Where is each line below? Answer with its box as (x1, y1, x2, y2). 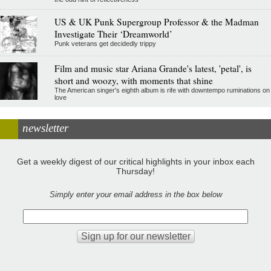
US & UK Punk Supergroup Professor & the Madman (54, 15, 259, 28)
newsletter (22, 121, 68, 134)
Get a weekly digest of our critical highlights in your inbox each (16, 157, 255, 167)
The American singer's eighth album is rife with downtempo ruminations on (54, 86, 270, 94)
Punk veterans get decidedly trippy (54, 39, 156, 47)
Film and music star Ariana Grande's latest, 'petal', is (54, 62, 252, 74)
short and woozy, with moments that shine (54, 74, 213, 87)
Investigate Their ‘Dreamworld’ (54, 27, 172, 40)
